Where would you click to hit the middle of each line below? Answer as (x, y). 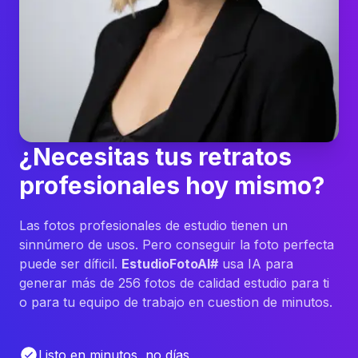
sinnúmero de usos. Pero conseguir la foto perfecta (177, 245)
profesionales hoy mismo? (172, 185)
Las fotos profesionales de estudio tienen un (153, 225)
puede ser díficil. (70, 264)
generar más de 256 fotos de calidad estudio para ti (174, 283)
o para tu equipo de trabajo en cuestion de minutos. (176, 302)
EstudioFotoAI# (170, 264)
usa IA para (256, 264)
